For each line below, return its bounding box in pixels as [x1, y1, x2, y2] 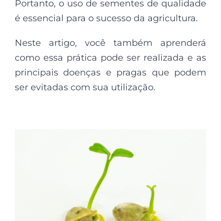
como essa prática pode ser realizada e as [15, 52, 206, 63]
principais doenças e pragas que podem [15, 67, 206, 78]
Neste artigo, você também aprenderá [15, 37, 206, 48]
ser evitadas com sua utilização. [15, 81, 155, 93]
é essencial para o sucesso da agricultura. [15, 12, 198, 24]
